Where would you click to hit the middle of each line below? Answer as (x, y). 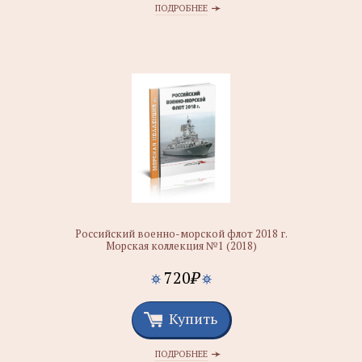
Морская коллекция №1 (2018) (181, 246)
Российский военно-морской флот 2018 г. (181, 234)
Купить (193, 318)
